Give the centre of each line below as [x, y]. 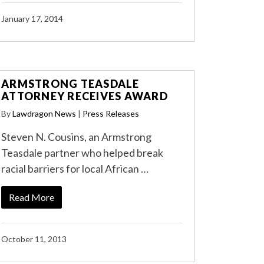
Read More [32, 197]
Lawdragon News [44, 113]
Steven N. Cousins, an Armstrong [76, 137]
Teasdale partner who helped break [82, 153]
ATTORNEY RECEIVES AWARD [85, 96]
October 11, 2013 [34, 239]
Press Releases [111, 113]
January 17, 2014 [32, 19]
